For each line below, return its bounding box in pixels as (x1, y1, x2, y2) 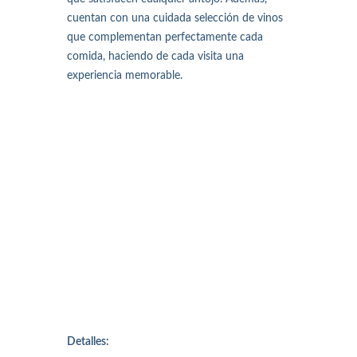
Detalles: (67, 336, 109, 347)
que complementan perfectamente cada (67, 32, 263, 43)
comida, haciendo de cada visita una (67, 51, 244, 62)
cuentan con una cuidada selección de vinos (67, 13, 283, 24)
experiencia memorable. (67, 70, 182, 81)
